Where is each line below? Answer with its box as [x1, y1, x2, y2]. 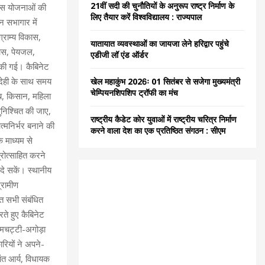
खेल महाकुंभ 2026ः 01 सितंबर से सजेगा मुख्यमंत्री [91, 76, 240, 88]
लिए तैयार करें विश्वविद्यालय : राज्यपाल [91, 11, 202, 23]
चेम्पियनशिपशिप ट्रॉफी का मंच [91, 87, 178, 99]
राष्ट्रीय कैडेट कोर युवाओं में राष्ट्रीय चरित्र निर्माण [91, 114, 237, 125]
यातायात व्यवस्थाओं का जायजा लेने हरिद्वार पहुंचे [91, 38, 229, 50]
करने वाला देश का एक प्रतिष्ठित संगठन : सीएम [91, 125, 225, 137]
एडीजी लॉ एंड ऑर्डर [91, 49, 148, 61]
